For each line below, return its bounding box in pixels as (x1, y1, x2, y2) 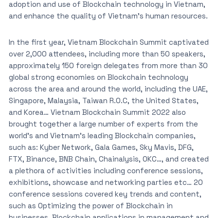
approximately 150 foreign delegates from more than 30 (8, 61, 208, 70)
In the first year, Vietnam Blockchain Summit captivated (8, 37, 209, 47)
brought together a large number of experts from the (8, 119, 198, 128)
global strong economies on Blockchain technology (8, 73, 188, 82)
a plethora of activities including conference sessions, (8, 166, 203, 175)
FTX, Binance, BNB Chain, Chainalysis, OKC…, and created (8, 154, 209, 163)
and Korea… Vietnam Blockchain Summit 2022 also (8, 108, 186, 117)
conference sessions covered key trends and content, (8, 189, 201, 199)
